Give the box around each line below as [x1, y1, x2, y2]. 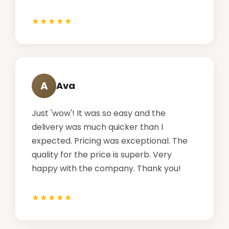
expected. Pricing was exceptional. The [32, 134, 188, 147]
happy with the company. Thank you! [32, 162, 181, 174]
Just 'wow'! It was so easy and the [32, 107, 166, 119]
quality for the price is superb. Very [32, 148, 172, 161]
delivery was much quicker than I [32, 121, 163, 133]
